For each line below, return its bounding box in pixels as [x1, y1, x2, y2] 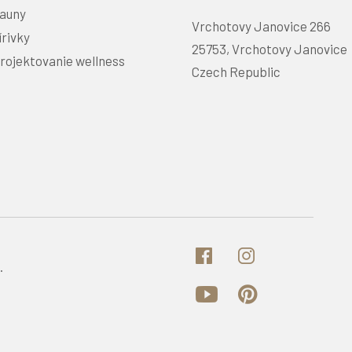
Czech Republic [192, 64, 280, 80]
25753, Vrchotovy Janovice [192, 41, 347, 57]
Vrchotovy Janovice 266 [192, 18, 331, 35]
